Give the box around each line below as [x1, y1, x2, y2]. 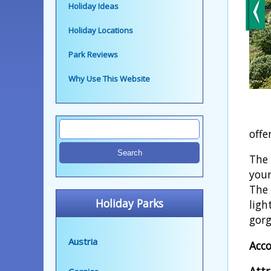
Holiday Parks [96, 195, 163, 211]
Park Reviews [68, 48, 118, 60]
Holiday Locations [68, 24, 133, 36]
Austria [68, 235, 97, 247]
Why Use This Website [68, 73, 150, 84]
